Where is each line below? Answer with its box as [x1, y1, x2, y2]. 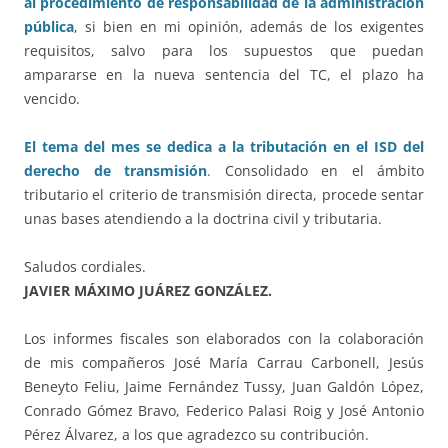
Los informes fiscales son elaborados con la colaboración [24, 329, 424, 349]
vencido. [24, 89, 80, 109]
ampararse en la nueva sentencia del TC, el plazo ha [24, 65, 424, 85]
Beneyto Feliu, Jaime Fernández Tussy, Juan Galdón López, [24, 377, 424, 397]
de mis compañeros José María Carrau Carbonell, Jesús [24, 353, 424, 373]
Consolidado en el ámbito [211, 161, 424, 181]
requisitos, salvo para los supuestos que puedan [24, 41, 424, 61]
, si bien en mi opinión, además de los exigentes [74, 17, 424, 37]
